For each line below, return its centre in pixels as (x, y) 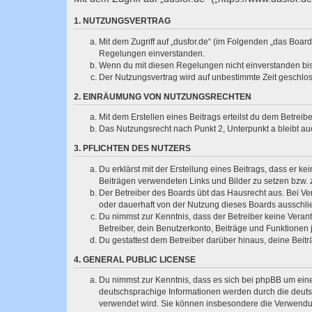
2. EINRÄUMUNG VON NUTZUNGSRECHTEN (163, 96)
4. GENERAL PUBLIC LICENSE (135, 259)
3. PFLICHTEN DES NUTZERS (132, 149)
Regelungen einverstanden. (152, 53)
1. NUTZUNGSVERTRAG (122, 21)
